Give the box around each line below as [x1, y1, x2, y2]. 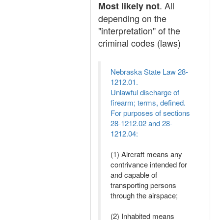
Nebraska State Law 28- [110, 66, 188, 77]
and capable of [110, 169, 157, 180]
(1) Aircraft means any [110, 149, 182, 159]
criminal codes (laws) [98, 36, 181, 49]
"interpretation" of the [98, 24, 180, 37]
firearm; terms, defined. [110, 97, 186, 108]
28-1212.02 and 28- [110, 118, 172, 128]
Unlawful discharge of [110, 87, 179, 97]
